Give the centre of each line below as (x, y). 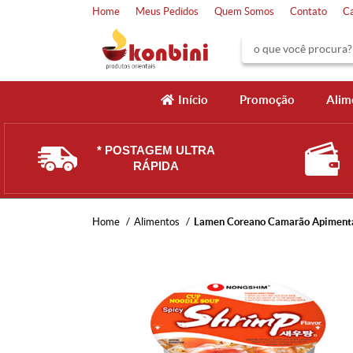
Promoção (267, 100)
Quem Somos (244, 11)
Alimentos (157, 222)
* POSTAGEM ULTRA (156, 150)
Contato (308, 11)
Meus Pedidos (167, 11)
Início (193, 100)
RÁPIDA (156, 166)
